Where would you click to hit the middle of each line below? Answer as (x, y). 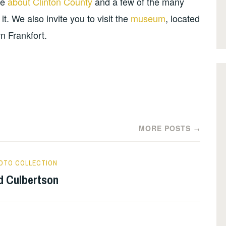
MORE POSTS (164, 128)
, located (183, 18)
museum (148, 18)
